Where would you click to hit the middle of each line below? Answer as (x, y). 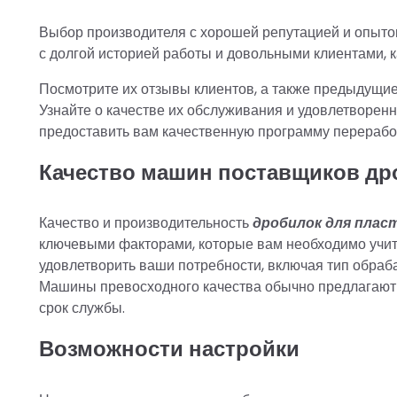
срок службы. (82, 308)
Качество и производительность (146, 223)
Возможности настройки (169, 349)
